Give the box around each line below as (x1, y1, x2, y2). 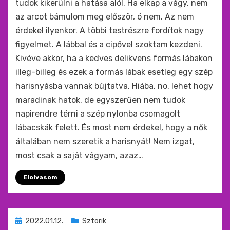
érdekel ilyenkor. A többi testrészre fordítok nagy (15, 26, 204, 35)
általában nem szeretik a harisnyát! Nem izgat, (15, 137, 195, 146)
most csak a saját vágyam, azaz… (15, 150, 143, 160)
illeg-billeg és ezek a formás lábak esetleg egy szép (15, 67, 213, 77)
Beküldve (15, 216, 45, 225)
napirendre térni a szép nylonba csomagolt (15, 109, 180, 119)
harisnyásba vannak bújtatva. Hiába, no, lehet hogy (15, 81, 213, 91)
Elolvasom (23, 174, 57, 181)
